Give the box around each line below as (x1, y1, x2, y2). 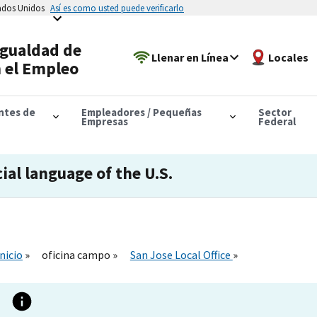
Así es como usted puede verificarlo (50, 2, 184, 13)
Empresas (81, 114, 128, 128)
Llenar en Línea (151, 50, 229, 64)
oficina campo (42, 247, 113, 262)
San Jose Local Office (129, 247, 233, 262)
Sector (258, 105, 292, 119)
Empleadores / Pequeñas (81, 105, 202, 119)
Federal (258, 114, 296, 128)
